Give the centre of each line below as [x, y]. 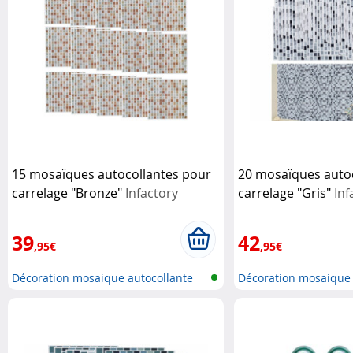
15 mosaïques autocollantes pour [111, 174]
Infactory [152, 193]
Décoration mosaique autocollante [102, 277]
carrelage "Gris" [286, 193]
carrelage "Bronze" [69, 193]
